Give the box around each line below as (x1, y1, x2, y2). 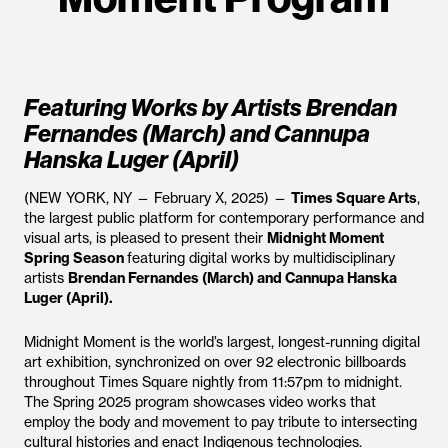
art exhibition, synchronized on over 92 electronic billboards (24, 353, 406, 371)
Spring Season (24, 249, 127, 267)
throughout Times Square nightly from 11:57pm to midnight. (24, 373, 402, 391)
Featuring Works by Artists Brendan (24, 92, 397, 122)
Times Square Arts (291, 189, 417, 207)
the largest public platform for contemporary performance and (24, 209, 424, 227)
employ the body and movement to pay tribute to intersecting (24, 413, 417, 431)
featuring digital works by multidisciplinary (127, 249, 395, 267)
